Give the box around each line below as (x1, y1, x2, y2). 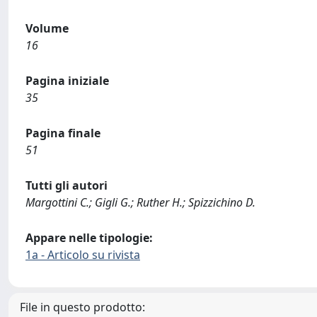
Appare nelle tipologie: (25, 230, 153, 246)
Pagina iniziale (25, 73, 109, 88)
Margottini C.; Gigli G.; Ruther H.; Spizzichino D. (25, 195, 255, 210)
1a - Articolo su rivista (25, 247, 140, 263)
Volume (25, 21, 69, 36)
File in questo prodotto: (20, 299, 145, 315)
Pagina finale (25, 125, 100, 141)
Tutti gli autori (25, 178, 108, 193)
